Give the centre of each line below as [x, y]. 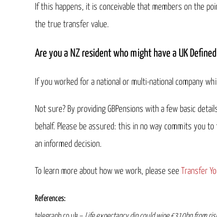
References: [50, 199]
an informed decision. [68, 144]
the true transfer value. [72, 24]
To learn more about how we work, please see [108, 171]
